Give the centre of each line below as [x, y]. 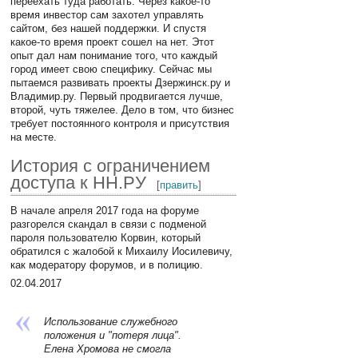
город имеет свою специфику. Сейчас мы [111, 69]
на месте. [34, 137]
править [179, 185]
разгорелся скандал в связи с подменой [109, 224]
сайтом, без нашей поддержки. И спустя [109, 28]
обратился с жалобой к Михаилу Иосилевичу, [122, 251]
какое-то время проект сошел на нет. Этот [113, 42]
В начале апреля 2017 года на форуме [105, 210]
